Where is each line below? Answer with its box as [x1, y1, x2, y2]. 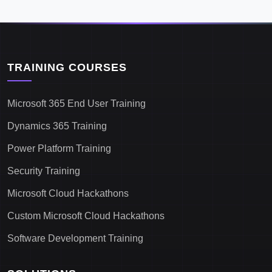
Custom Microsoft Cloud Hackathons [7, 211, 165, 221]
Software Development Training [7, 233, 143, 243]
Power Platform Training [7, 143, 111, 154]
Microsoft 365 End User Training [7, 98, 146, 109]
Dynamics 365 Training [7, 121, 107, 131]
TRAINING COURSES [7, 61, 127, 73]
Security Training [7, 166, 80, 176]
